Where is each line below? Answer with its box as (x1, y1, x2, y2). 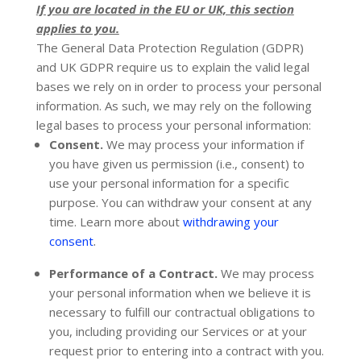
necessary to (48, 304, 125, 320)
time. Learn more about (48, 214, 183, 230)
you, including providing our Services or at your (48, 323, 307, 339)
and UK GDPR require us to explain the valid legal (35, 59, 309, 75)
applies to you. (35, 20, 119, 36)
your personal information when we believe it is (48, 284, 311, 301)
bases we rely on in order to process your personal (35, 78, 322, 94)
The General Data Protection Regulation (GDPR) (35, 39, 304, 56)
